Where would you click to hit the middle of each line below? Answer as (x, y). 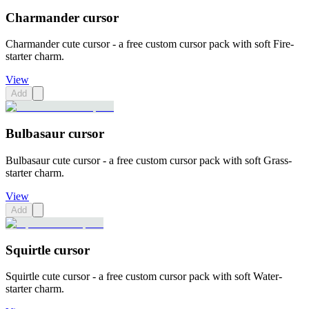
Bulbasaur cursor (55, 134)
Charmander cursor (62, 17)
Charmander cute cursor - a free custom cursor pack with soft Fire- (150, 44)
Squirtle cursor (48, 250)
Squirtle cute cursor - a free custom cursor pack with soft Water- (144, 277)
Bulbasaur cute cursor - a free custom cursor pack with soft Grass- (149, 160)
